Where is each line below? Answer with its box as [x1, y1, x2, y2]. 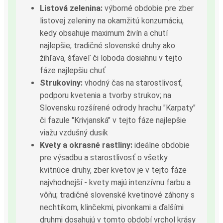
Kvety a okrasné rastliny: [40, 140, 132, 150]
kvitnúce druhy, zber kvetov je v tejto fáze [40, 165, 187, 175]
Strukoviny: [40, 78, 83, 88]
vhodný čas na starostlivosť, [83, 78, 183, 88]
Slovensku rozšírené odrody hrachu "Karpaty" [40, 103, 196, 112]
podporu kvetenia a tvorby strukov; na [40, 90, 171, 100]
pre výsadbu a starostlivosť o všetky [40, 152, 168, 162]
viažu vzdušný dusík [40, 127, 108, 137]
